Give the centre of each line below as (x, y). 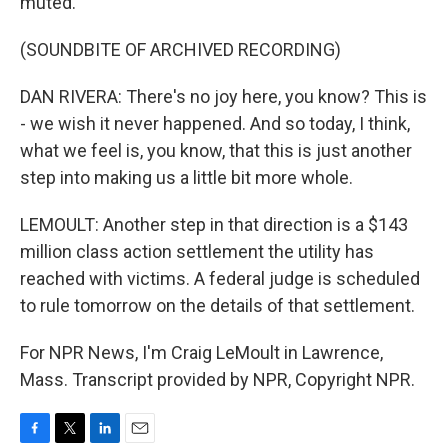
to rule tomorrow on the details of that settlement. (217, 305)
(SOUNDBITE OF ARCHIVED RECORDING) (180, 49)
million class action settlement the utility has (197, 251)
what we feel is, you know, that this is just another (216, 150)
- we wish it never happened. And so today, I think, (215, 123)
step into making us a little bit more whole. (186, 177)
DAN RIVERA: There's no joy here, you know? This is (223, 96)
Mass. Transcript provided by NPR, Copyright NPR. (217, 379)
